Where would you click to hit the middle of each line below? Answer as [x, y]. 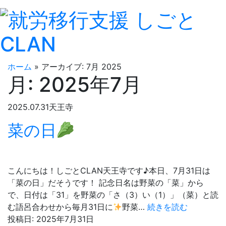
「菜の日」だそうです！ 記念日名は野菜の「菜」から [106, 183]
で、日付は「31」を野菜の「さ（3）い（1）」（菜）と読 [113, 195]
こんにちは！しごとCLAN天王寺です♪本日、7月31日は [109, 171]
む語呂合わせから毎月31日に [60, 207]
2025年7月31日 [65, 219]
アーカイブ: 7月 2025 [81, 67]
